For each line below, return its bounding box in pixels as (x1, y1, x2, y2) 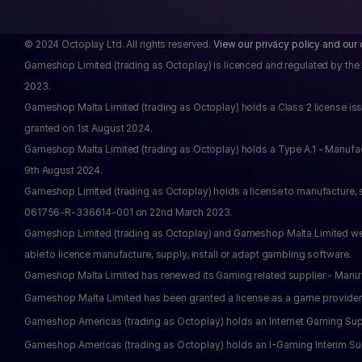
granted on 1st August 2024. (24, 122, 153, 134)
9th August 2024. (24, 164, 103, 176)
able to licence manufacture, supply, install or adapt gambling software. (24, 248, 351, 260)
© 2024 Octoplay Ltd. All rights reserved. (24, 38, 213, 50)
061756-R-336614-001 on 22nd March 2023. (24, 206, 233, 218)
